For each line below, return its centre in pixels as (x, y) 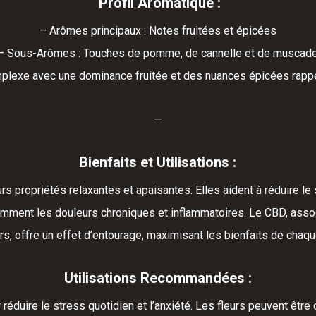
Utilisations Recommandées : (158, 278)
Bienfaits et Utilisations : (158, 163)
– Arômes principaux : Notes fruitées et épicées (158, 31)
